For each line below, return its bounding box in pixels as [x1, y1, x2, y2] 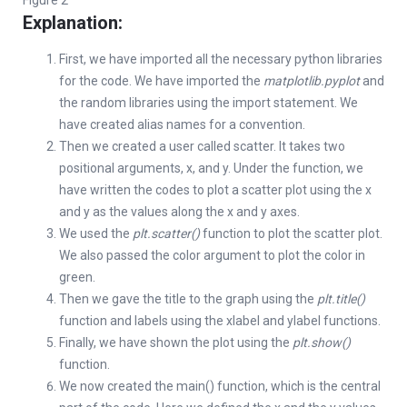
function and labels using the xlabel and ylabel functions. [59, 313, 381, 329]
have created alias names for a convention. [59, 117, 305, 133]
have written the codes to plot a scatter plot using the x [59, 183, 372, 198]
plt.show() [293, 335, 351, 351]
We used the [59, 226, 133, 242]
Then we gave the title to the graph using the [59, 292, 317, 307]
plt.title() [317, 292, 365, 307]
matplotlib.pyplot [263, 74, 360, 89]
